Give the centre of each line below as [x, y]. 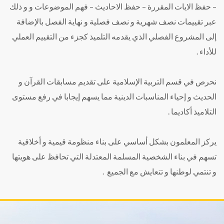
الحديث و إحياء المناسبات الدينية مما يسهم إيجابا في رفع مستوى [114, 96]
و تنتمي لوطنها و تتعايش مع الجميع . [159, 171]
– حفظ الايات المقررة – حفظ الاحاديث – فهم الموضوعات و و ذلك [113, 6]
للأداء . [206, 51]
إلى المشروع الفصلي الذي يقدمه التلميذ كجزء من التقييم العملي [114, 36]
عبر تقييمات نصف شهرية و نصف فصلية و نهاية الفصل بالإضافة [116, 21]
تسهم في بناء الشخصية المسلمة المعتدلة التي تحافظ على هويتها [114, 156]
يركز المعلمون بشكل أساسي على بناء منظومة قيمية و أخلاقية [117, 141]
